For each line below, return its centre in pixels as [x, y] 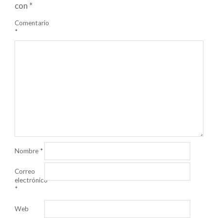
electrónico [31, 180]
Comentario [32, 23]
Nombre [27, 151]
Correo [25, 171]
